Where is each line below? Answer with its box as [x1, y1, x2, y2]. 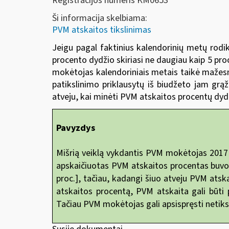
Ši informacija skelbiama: [52, 12, 147, 25]
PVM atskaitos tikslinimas [52, 24, 151, 36]
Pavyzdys [56, 122, 96, 134]
